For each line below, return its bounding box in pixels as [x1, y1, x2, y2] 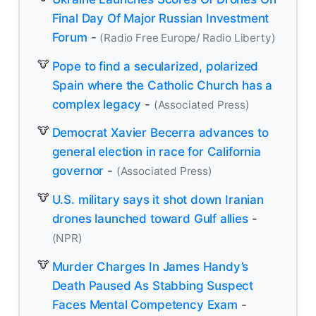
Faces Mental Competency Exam [51, 297, 238, 312]
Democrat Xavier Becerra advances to [51, 126, 269, 140]
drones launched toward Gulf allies [51, 212, 248, 226]
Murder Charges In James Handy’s [51, 259, 249, 274]
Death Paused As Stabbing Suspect [51, 278, 254, 293]
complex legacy [51, 97, 142, 111]
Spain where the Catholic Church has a [51, 78, 273, 92]
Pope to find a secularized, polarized [51, 59, 259, 73]
